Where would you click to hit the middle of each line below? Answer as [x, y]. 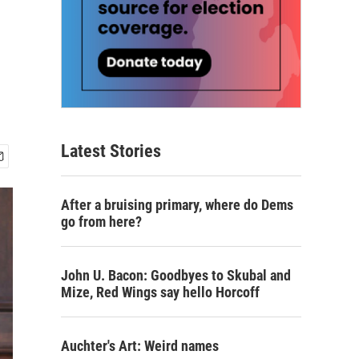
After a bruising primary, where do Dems [177, 205]
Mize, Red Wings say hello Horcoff [160, 292]
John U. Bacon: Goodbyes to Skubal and [176, 276]
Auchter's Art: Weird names [140, 346]
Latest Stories [111, 151]
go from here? [101, 222]
